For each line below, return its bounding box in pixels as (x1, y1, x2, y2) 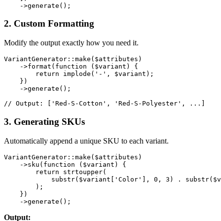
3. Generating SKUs (4, 116, 85, 127)
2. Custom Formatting (4, 18, 94, 29)
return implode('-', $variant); (4, 70, 154, 78)
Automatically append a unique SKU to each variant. (4, 136, 169, 145)
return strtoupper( (4, 168, 107, 176)
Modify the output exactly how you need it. (4, 38, 139, 47)
